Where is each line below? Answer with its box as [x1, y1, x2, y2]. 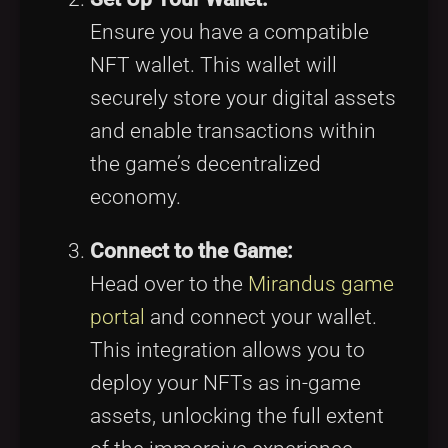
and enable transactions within [90, 119, 376, 144]
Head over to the [90, 271, 248, 296]
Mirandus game [248, 271, 394, 296]
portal [90, 304, 145, 329]
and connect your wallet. [145, 304, 377, 329]
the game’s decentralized [90, 152, 321, 177]
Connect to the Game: [90, 238, 293, 263]
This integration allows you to [90, 337, 365, 362]
